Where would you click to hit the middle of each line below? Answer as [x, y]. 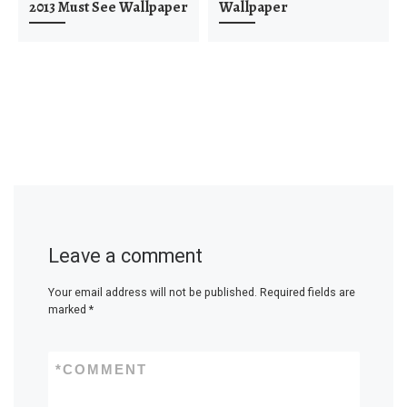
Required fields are [307, 292]
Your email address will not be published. [152, 292]
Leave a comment [125, 256]
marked [68, 309]
